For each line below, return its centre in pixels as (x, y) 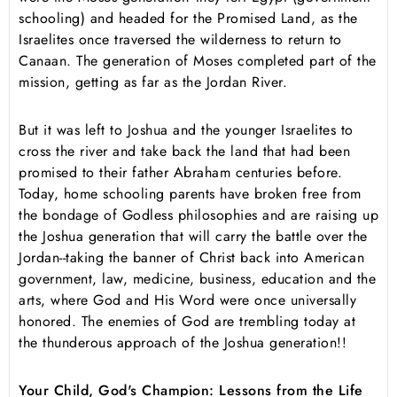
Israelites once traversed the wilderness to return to (180, 40)
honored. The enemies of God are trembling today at (187, 322)
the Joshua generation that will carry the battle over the (193, 237)
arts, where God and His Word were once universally (187, 300)
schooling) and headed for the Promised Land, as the (188, 19)
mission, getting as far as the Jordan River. (153, 82)
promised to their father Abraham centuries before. (180, 173)
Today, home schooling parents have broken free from (190, 194)
